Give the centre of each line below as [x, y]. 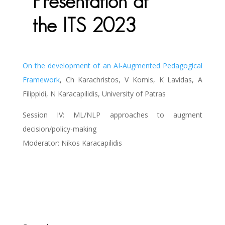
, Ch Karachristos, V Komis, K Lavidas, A [131, 80]
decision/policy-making [59, 129]
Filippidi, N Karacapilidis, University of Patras [94, 94]
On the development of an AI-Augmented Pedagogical [113, 66]
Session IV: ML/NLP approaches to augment [113, 115]
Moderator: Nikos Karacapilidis [72, 143]
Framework [41, 80]
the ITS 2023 [84, 27]
